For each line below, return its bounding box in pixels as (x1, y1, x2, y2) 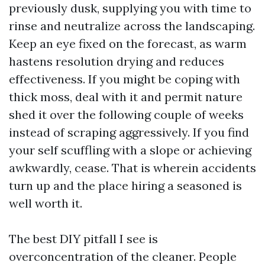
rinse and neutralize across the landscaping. (9, 18, 255, 33)
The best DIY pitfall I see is (9, 231, 158, 246)
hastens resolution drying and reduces (9, 54, 224, 69)
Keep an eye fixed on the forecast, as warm (9, 36, 247, 51)
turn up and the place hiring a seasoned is (9, 178, 242, 193)
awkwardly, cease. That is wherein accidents (9, 160, 256, 175)
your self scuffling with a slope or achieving (9, 143, 251, 157)
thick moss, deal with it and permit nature (9, 89, 243, 104)
